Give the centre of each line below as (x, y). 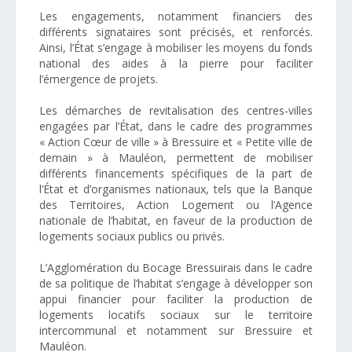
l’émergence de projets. (99, 79)
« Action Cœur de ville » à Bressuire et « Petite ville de (176, 142)
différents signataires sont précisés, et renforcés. (176, 32)
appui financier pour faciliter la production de (176, 299)
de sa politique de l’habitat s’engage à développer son (176, 283)
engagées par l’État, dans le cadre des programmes (176, 126)
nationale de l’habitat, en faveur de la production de (176, 220)
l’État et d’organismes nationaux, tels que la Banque (176, 189)
